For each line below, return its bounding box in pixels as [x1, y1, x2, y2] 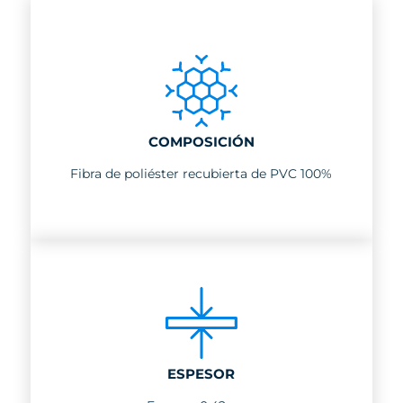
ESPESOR [167, 365, 236, 383]
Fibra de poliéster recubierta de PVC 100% [70, 165, 333, 182]
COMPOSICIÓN [148, 132, 255, 150]
